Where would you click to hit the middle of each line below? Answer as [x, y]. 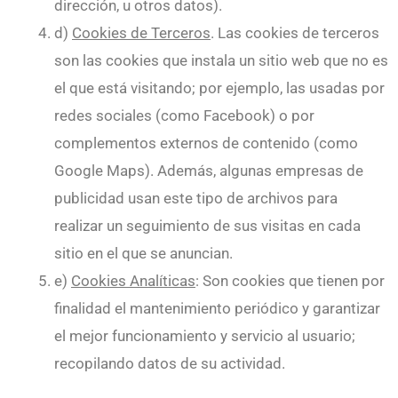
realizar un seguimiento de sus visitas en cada [207, 226]
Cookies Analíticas [133, 281]
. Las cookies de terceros [295, 33]
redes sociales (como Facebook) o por [184, 116]
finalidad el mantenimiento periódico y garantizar [217, 309]
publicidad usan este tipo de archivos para [196, 199]
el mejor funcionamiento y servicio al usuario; [205, 336]
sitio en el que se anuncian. [143, 254]
